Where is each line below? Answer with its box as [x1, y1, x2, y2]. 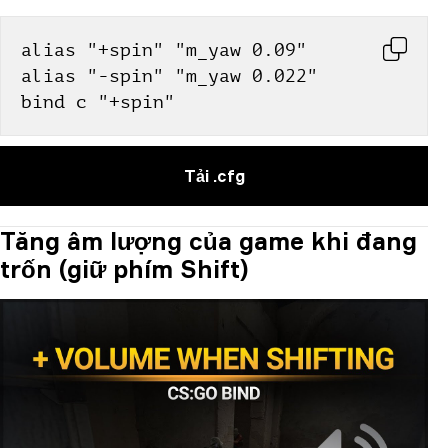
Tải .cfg [183, 165, 245, 186]
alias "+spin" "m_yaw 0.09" [21, 39, 307, 60]
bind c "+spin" [21, 91, 175, 112]
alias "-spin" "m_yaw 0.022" [21, 65, 318, 86]
